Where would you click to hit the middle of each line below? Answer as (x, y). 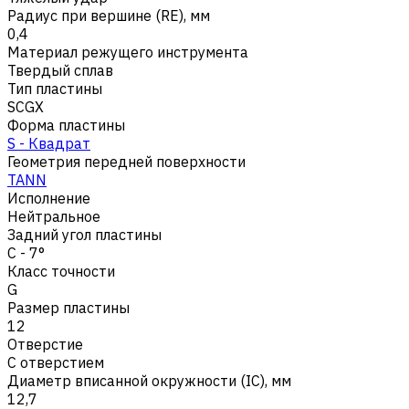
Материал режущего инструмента (128, 52)
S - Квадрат (49, 143)
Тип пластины (55, 88)
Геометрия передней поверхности (126, 161)
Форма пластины (66, 125)
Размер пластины (68, 307)
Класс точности (61, 271)
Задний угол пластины (84, 234)
